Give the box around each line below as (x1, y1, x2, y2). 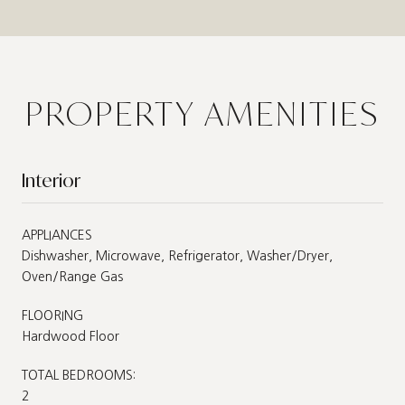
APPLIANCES (22, 228, 92, 241)
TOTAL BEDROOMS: (22, 368, 136, 381)
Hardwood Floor (22, 329, 119, 343)
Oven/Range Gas (22, 269, 123, 283)
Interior (22, 167, 80, 193)
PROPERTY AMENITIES (25, 91, 380, 135)
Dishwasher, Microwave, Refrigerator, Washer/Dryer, (22, 249, 333, 262)
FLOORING (22, 308, 83, 322)
